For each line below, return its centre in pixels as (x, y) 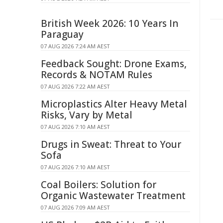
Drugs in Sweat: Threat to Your (111, 144)
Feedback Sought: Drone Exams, (114, 64)
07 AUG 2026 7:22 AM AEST (75, 86)
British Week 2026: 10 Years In (110, 23)
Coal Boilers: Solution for (99, 185)
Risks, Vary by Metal (87, 115)
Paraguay (62, 34)
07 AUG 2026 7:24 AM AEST (75, 46)
